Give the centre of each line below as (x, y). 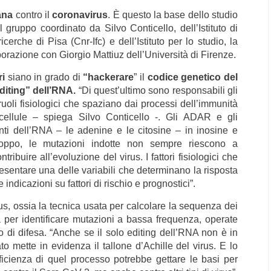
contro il (34, 15)
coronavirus (80, 15)
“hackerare (109, 77)
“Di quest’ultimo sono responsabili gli (158, 90)
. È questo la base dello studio (173, 15)
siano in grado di (45, 77)
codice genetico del (192, 77)
